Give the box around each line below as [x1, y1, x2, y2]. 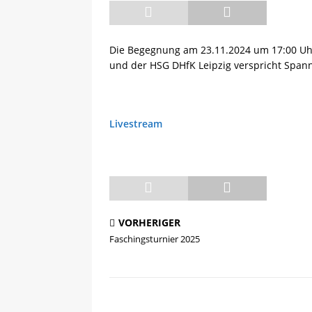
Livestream [109, 117, 162, 130]
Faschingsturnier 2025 [109, 233, 200, 245]
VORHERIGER [118, 216, 180, 229]
